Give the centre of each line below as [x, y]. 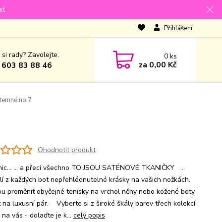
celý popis [89, 215]
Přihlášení [178, 28]
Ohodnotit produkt [66, 150]
